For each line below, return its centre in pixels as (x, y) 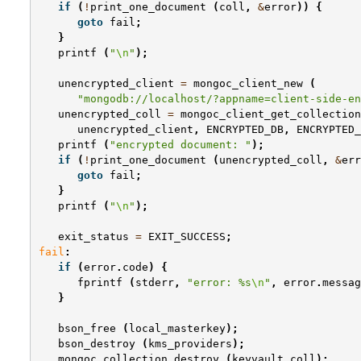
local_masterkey (177, 329)
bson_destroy (97, 344)
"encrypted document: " (180, 145)
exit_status (93, 237)
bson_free (87, 329)
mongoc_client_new (248, 84)
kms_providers (190, 344)
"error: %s (219, 283)
